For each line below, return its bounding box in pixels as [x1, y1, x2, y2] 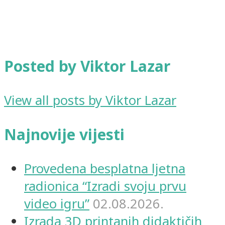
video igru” [24, 195, 89, 213]
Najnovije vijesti [4, 124, 125, 145]
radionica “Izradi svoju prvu [24, 177, 186, 195]
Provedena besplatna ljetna [24, 160, 185, 178]
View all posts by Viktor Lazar [4, 91, 176, 109]
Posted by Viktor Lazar [4, 56, 170, 77]
